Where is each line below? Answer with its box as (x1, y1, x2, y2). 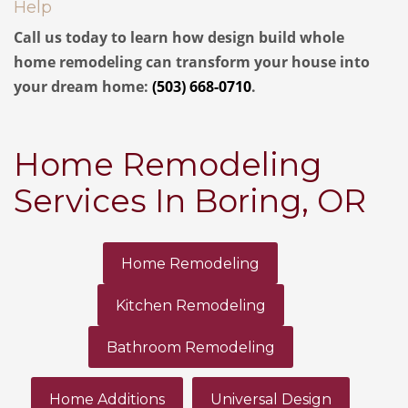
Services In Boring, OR (14, 180, 366, 220)
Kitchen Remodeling (115, 297, 266, 315)
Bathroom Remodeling (106, 339, 275, 357)
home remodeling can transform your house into (14, 51, 370, 72)
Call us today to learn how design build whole (14, 26, 344, 47)
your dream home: (14, 76, 152, 97)
